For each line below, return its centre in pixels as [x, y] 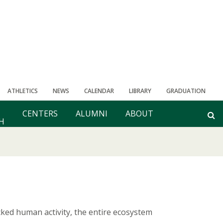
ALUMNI [92, 113]
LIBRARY [140, 91]
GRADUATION [186, 91]
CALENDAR [99, 91]
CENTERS [40, 113]
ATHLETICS [23, 91]
